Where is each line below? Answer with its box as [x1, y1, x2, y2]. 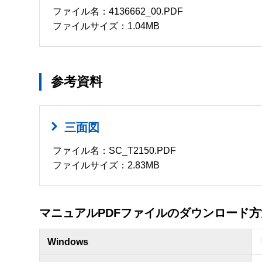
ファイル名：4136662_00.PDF [53, 6, 184, 16]
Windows [47, 236, 88, 247]
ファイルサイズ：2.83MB [53, 160, 160, 170]
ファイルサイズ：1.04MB [53, 20, 160, 31]
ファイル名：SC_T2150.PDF [53, 145, 177, 156]
